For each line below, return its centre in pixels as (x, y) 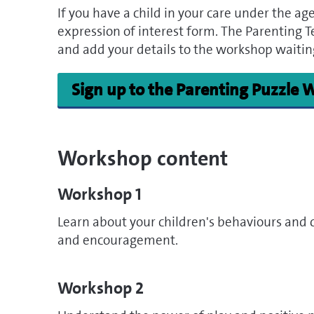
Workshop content (143, 159)
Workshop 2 (101, 288)
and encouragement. (118, 240)
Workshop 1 (100, 194)
